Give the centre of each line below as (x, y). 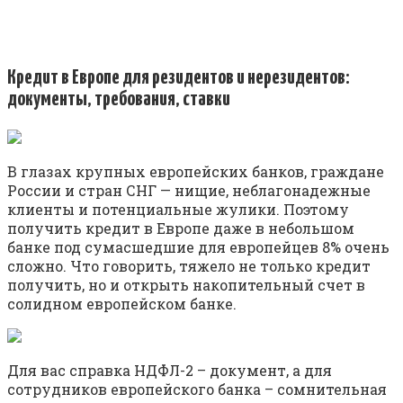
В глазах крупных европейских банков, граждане (196, 171)
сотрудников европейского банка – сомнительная (197, 389)
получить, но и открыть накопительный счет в (186, 284)
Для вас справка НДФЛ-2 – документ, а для (170, 370)
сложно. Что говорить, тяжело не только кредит (189, 265)
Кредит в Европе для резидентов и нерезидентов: (178, 77)
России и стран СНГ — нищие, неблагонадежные (189, 190)
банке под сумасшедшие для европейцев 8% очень (198, 246)
